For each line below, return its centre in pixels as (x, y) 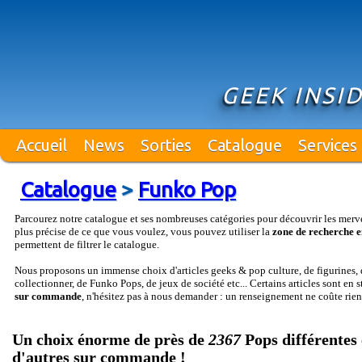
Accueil (42, 145)
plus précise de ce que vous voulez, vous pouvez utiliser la (143, 232)
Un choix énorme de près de (110, 340)
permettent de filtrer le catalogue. (87, 244)
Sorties (166, 145)
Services (328, 145)
